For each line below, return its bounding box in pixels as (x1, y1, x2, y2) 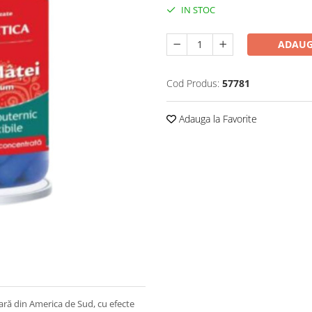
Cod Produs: (166, 77, 219, 90)
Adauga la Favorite (176, 112, 257, 125)
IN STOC (179, 3, 215, 16)
